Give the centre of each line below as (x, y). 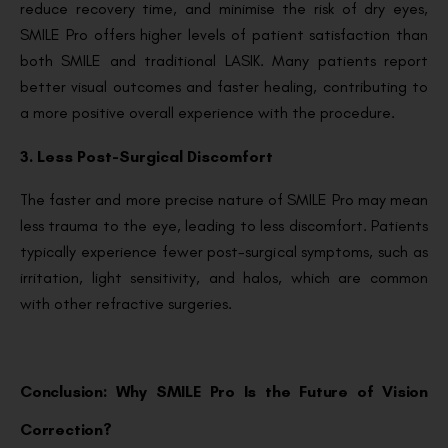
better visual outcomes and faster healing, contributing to (224, 87)
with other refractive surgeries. (126, 304)
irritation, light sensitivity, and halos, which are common (224, 278)
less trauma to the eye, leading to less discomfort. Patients (224, 226)
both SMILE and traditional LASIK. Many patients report (224, 61)
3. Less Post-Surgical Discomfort (146, 157)
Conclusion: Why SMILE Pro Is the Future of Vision (224, 392)
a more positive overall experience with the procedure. (207, 113)
